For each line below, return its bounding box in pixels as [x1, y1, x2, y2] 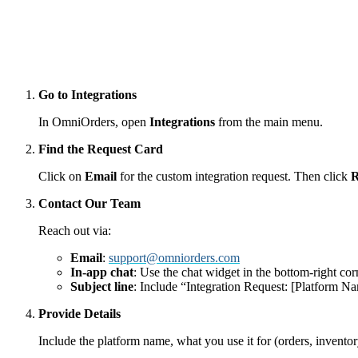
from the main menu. [215, 114, 323, 129]
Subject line [70, 279, 133, 293]
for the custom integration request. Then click [117, 169, 351, 183]
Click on [38, 169, 85, 183]
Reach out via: [38, 223, 111, 237]
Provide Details [38, 306, 121, 320]
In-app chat [70, 265, 133, 279]
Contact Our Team [38, 196, 141, 210]
